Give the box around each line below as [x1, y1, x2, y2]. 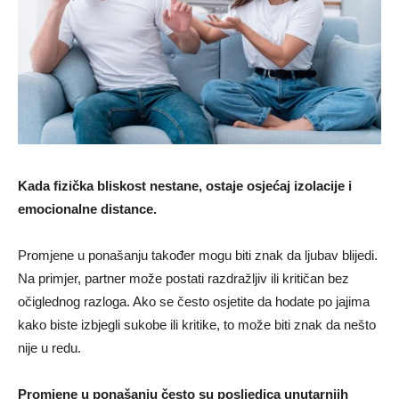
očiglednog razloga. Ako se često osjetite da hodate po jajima [18, 294, 370, 310]
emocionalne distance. [18, 201, 157, 217]
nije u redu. [18, 340, 81, 356]
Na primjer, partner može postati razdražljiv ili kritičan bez [18, 271, 349, 287]
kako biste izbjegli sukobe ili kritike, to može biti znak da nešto [18, 317, 376, 333]
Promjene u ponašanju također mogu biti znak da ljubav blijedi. [18, 248, 378, 264]
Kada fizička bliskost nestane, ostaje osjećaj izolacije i [18, 178, 352, 194]
